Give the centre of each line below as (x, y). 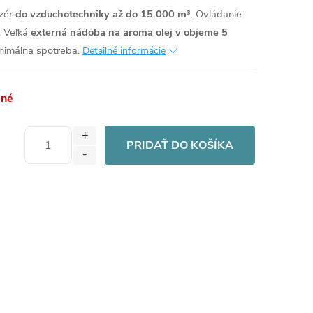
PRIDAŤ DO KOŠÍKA (180, 145)
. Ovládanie (216, 14)
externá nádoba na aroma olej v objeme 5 (129, 32)
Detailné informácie (124, 51)
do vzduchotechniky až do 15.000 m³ (103, 14)
